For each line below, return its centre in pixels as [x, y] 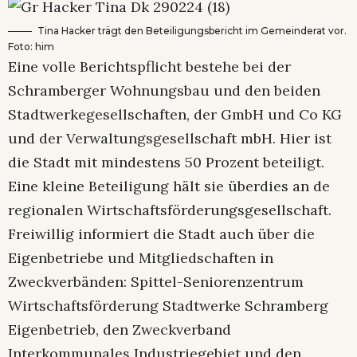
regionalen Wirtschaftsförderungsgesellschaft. [170, 210]
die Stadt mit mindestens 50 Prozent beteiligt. [166, 162]
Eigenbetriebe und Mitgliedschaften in [141, 257]
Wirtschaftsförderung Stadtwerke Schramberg [168, 305]
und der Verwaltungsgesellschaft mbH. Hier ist [170, 138]
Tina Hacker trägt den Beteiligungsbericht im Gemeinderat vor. [192, 30]
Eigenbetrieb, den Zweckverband [120, 329]
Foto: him [31, 46]
